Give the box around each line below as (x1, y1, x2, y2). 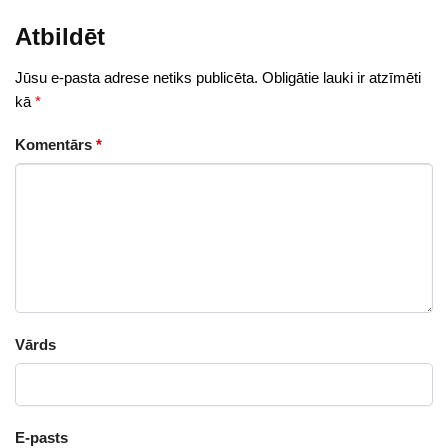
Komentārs (15, 136, 96, 154)
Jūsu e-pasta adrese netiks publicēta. (15, 68, 258, 86)
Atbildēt (15, 23, 105, 51)
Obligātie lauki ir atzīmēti (262, 68, 421, 86)
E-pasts (15, 428, 68, 446)
